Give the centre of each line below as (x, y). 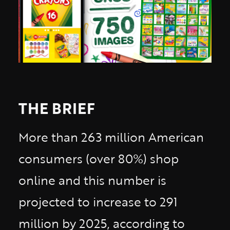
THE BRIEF (57, 108)
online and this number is (92, 180)
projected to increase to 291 (98, 202)
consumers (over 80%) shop (99, 158)
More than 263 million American (111, 137)
